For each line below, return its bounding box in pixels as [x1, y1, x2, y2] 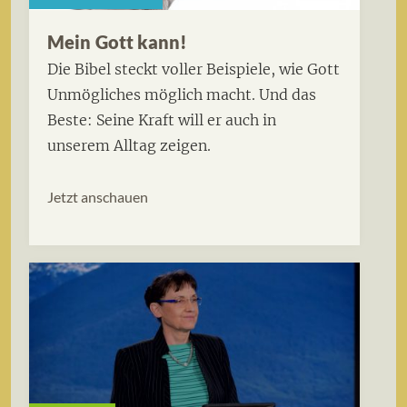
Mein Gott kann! [47, 31, 188, 54]
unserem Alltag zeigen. [47, 136, 211, 155]
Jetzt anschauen [47, 188, 148, 206]
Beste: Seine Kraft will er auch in [47, 111, 276, 130]
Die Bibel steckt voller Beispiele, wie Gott [47, 60, 340, 79]
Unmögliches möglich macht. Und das [47, 85, 316, 104]
